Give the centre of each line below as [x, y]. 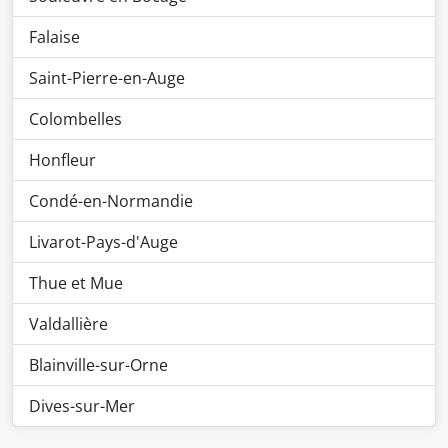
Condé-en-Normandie [111, 201]
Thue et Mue [76, 283]
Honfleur [62, 160]
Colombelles [75, 119]
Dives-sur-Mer [82, 406]
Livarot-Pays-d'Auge [103, 242]
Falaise [54, 37]
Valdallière [68, 324]
